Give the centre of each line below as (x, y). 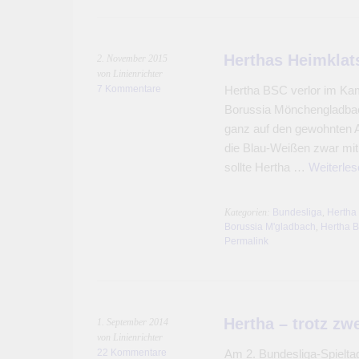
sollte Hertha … (266, 167)
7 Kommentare (129, 89)
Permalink (246, 241)
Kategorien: (248, 212)
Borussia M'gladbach (270, 227)
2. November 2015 (132, 58)
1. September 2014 (133, 322)
